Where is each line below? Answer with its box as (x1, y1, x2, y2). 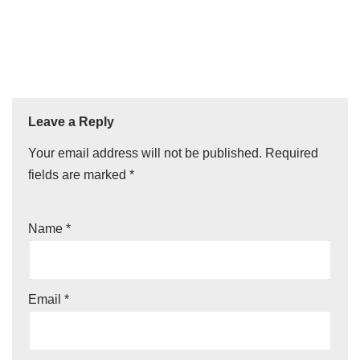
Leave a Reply (28, 114, 114, 129)
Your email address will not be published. (28, 145, 262, 160)
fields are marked (28, 167, 129, 182)
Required (265, 145, 318, 160)
